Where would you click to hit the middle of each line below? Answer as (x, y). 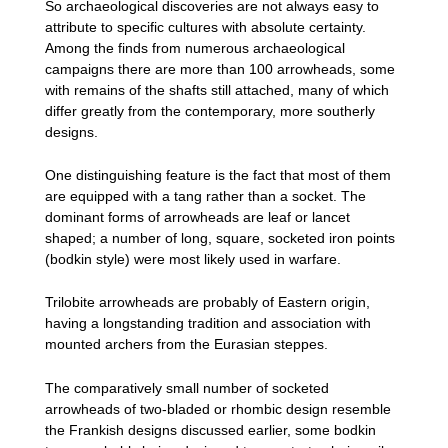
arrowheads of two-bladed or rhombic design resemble (218, 408)
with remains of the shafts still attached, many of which (217, 89)
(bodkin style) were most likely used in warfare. (193, 258)
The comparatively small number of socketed (187, 387)
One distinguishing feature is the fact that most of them (218, 174)
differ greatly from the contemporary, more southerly (210, 110)
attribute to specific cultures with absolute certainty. (205, 26)
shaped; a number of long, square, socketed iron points (220, 237)
